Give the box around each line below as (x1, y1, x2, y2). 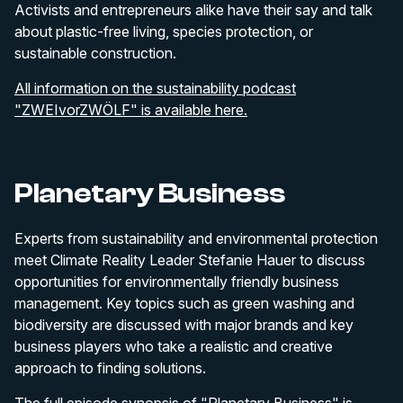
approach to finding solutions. (14, 359, 206, 377)
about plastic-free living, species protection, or (14, 22, 313, 40)
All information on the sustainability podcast (14, 79, 296, 97)
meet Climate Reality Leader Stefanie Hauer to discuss (14, 251, 365, 269)
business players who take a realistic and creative (14, 337, 333, 355)
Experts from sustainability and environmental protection (14, 229, 378, 247)
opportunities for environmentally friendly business (14, 273, 339, 291)
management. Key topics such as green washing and (14, 294, 354, 312)
